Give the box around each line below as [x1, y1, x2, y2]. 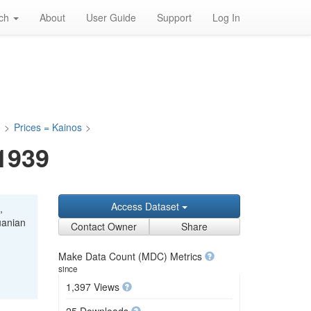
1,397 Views [65, 280, 122, 294]
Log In [212, 10, 240, 24]
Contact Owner [70, 219, 137, 233]
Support [157, 10, 192, 24]
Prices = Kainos [13, 120, 82, 134]
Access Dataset [110, 199, 182, 213]
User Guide [86, 10, 136, 24]
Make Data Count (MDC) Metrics [58, 249, 205, 263]
